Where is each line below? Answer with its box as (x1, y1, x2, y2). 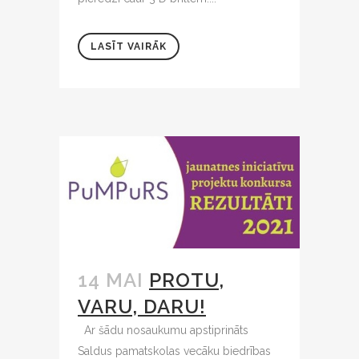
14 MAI (78, 268, 143, 292)
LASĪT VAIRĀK (91, 40, 167, 52)
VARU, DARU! (78, 295, 206, 319)
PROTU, (149, 268, 224, 292)
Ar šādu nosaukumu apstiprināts (78, 324, 248, 337)
